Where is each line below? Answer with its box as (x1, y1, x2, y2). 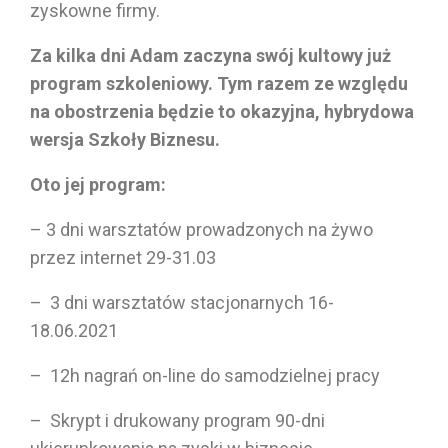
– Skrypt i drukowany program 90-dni (30, 409, 325, 431)
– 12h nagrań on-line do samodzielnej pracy (30, 364, 384, 386)
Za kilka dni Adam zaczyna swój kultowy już (30, 44, 391, 66)
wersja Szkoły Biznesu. (30, 128, 224, 150)
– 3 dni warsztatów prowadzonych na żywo (30, 218, 373, 240)
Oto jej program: (30, 173, 170, 195)
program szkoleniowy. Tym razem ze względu (30, 72, 408, 94)
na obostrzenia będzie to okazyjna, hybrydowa (30, 100, 414, 122)
